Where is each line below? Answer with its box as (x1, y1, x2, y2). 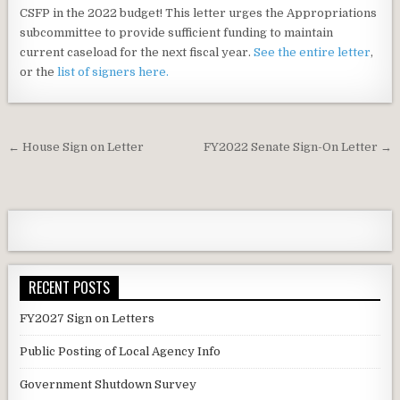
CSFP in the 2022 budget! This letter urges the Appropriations (20, 6, 378, 20)
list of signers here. (57, 65, 170, 79)
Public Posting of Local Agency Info (20, 345, 221, 358)
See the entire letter (254, 46, 371, 59)
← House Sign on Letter (8, 140, 145, 154)
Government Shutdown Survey (20, 378, 197, 391)
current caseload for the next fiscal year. (20, 46, 254, 59)
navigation (7, 158, 132, 191)
